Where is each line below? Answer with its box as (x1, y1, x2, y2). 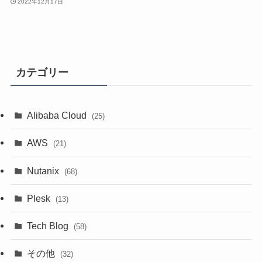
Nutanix (27, 165, 62, 176)
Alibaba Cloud (27, 110, 89, 121)
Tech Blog (27, 220, 71, 231)
